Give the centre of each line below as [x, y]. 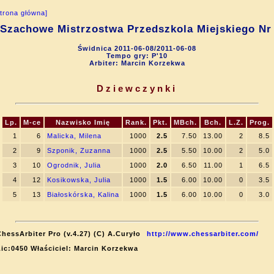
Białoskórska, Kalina [83, 194]
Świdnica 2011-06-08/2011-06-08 [137, 48]
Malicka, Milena [74, 136]
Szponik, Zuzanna [79, 150]
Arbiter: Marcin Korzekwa [137, 63]
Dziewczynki [137, 88]
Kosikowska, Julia [79, 180]
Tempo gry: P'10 [137, 56]
